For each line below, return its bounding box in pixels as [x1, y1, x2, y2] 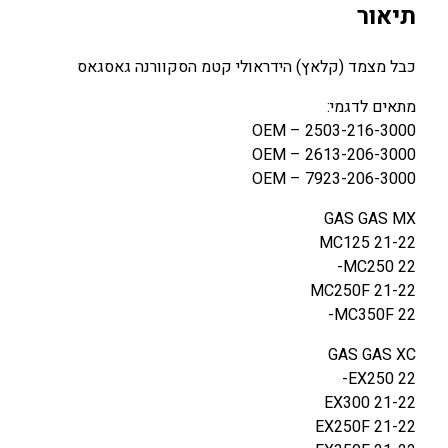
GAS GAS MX [324, 206, 416, 231]
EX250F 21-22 [315, 414, 416, 439]
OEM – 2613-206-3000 [252, 142, 416, 167]
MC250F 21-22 [310, 278, 416, 303]
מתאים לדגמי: [327, 94, 416, 119]
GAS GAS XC [328, 342, 416, 367]
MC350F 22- [334, 302, 416, 327]
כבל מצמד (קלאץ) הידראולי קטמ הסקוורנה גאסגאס [77, 54, 416, 79]
